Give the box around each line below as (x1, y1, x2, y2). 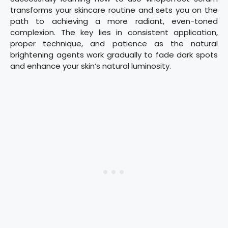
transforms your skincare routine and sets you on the (10, 4, 218, 15)
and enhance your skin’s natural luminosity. (10, 60, 171, 71)
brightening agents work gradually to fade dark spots (10, 49, 218, 60)
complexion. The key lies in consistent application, (10, 26, 218, 38)
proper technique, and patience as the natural (10, 38, 218, 49)
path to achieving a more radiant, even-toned (10, 15, 218, 26)
